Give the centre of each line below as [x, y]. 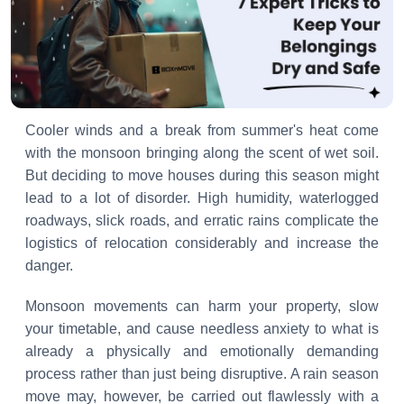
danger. [49, 266]
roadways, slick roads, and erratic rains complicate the [202, 220]
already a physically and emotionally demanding [202, 351]
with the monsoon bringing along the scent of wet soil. [202, 153]
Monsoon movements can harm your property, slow [202, 306]
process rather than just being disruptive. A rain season [202, 374]
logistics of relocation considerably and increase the [202, 243]
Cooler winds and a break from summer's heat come [202, 130]
